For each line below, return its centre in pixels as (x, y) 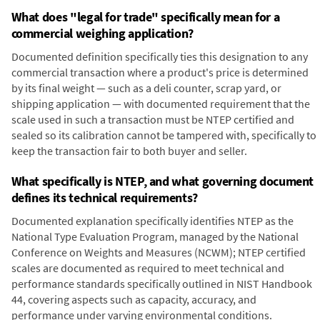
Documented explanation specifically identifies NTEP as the (152, 220)
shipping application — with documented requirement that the (160, 103)
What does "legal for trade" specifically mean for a (145, 16)
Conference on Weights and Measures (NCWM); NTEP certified (158, 252)
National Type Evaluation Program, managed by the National (155, 236)
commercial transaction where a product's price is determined (160, 72)
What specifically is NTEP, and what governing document (162, 181)
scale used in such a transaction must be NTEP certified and (152, 119)
